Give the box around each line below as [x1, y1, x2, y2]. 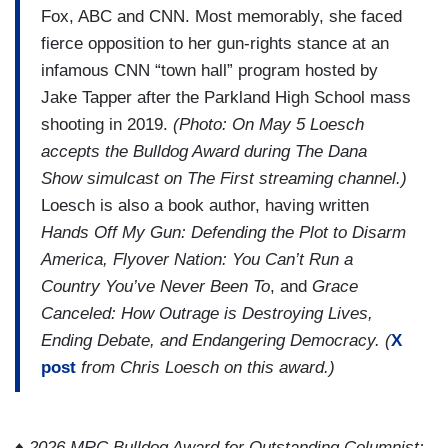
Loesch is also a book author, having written [41, 196, 369, 216]
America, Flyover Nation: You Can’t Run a [41, 250, 353, 270]
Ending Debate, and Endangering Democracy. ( [41, 331, 391, 351]
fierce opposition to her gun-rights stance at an [41, 34, 389, 54]
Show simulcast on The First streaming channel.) [41, 169, 407, 189]
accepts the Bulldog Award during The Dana [41, 142, 367, 162]
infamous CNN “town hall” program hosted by [41, 61, 378, 81]
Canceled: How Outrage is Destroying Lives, [41, 304, 373, 324]
